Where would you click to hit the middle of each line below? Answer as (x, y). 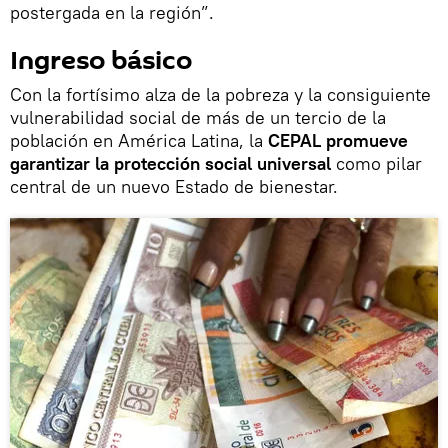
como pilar (379, 164)
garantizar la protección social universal (173, 164)
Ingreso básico (101, 61)
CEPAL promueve (338, 141)
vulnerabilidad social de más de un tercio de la (198, 118)
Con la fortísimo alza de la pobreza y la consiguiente (220, 95)
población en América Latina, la (139, 141)
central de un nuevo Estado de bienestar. (174, 187)
